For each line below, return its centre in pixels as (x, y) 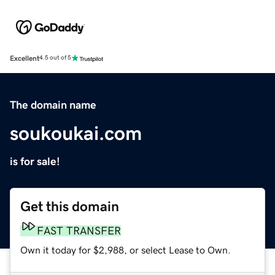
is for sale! (35, 161)
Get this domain (70, 206)
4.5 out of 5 (55, 58)
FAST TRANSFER (79, 230)
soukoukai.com (76, 133)
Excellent (25, 58)
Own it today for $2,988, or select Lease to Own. (126, 250)
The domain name (53, 105)
